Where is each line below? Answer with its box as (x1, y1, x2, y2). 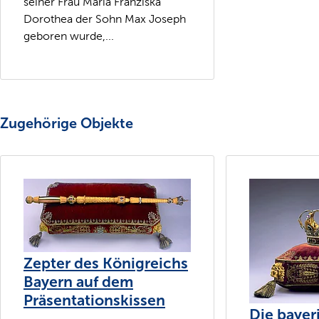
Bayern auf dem (23, 272, 133, 291)
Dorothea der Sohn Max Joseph (23, 12, 186, 25)
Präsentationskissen (23, 291, 165, 310)
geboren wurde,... (23, 29, 114, 42)
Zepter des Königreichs (23, 253, 188, 273)
